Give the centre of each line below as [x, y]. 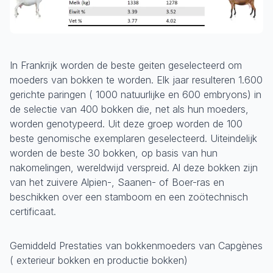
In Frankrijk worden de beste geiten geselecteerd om [126, 65]
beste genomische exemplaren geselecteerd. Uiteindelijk [133, 138]
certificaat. [33, 211]
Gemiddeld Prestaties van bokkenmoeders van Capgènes [136, 246]
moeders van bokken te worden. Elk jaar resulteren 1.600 [136, 80]
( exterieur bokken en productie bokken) [99, 260]
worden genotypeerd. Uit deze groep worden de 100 [126, 124]
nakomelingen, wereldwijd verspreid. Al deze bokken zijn [134, 168]
